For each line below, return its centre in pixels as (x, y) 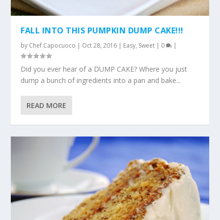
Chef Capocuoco (53, 45)
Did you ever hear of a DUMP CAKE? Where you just (104, 69)
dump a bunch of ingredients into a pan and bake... (101, 80)
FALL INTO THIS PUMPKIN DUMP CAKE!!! (102, 30)
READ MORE (47, 105)
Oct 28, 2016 (100, 45)
